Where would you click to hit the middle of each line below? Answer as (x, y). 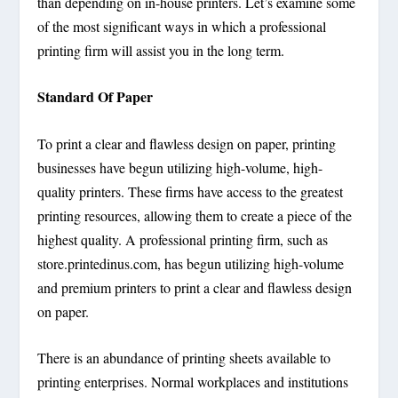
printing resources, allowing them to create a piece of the (195, 215)
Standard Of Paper (96, 97)
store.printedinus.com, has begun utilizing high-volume (191, 263)
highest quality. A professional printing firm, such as (183, 239)
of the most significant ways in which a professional (182, 26)
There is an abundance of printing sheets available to (184, 358)
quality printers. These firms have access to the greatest (191, 191)
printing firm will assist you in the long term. (161, 50)
